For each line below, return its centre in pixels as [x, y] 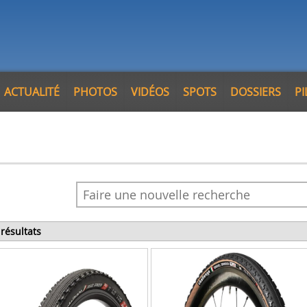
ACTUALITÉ [32, 92]
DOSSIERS [256, 92]
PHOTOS [95, 92]
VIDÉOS [150, 92]
